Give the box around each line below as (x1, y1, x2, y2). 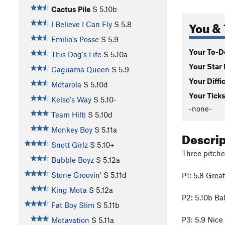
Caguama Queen (51, 65, 109, 74)
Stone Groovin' (51, 170, 101, 180)
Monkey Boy (51, 125, 92, 135)
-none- (189, 103, 212, 113)
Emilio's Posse (51, 35, 99, 44)
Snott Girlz (51, 140, 88, 150)
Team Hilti (51, 110, 86, 120)
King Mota (51, 185, 87, 195)
